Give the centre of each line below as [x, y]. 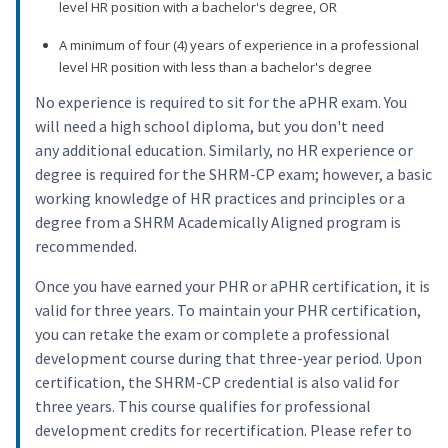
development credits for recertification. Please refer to [223, 430]
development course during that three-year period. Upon [228, 358]
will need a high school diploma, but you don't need [209, 126]
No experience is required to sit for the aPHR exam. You [221, 102]
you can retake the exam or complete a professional [212, 334]
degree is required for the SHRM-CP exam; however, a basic [233, 174]
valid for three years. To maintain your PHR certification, [228, 310]
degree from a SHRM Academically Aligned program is [218, 222]
